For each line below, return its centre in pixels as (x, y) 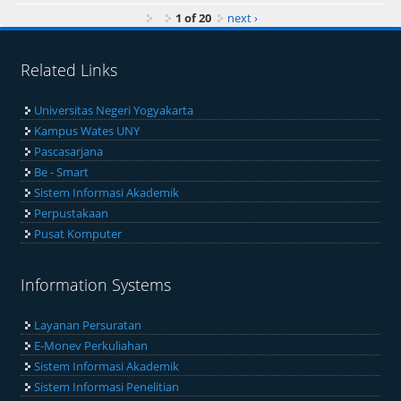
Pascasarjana (69, 151)
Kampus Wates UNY (87, 130)
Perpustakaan (72, 213)
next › (243, 18)
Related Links (69, 69)
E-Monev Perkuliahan (91, 345)
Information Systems (96, 284)
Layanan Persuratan (88, 324)
